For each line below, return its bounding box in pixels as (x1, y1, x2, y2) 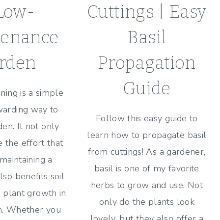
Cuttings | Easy (87, 1, 207, 22)
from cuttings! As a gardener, (88, 145, 206, 158)
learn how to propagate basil (87, 129, 207, 141)
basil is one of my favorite (94, 162, 199, 174)
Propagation (97, 52, 196, 73)
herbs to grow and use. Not (90, 179, 203, 191)
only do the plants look (99, 195, 194, 208)
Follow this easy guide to (95, 112, 198, 124)
